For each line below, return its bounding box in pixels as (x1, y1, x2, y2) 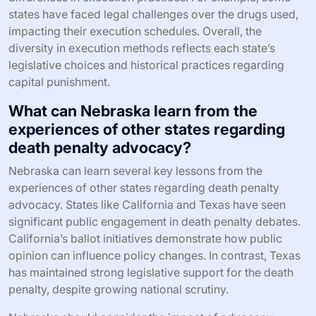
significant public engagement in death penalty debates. (8, 214, 300, 229)
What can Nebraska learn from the (8, 101, 257, 120)
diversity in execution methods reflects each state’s (8, 40, 275, 55)
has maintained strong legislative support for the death (8, 265, 293, 279)
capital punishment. (8, 74, 110, 89)
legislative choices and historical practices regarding (8, 57, 284, 72)
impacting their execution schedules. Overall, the (8, 23, 262, 38)
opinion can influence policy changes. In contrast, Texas (8, 248, 300, 262)
